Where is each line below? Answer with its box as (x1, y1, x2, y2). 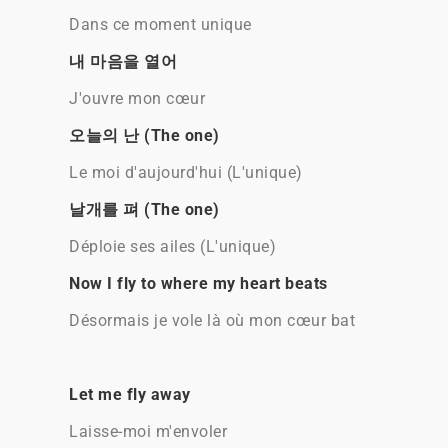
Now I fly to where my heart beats (69, 274, 328, 293)
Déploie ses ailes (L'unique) (69, 237, 276, 256)
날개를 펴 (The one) (69, 200, 220, 219)
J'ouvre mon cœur (69, 89, 205, 108)
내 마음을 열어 (69, 52, 177, 71)
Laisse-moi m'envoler (69, 422, 227, 441)
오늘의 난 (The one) (69, 126, 220, 145)
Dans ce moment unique (69, 15, 252, 34)
